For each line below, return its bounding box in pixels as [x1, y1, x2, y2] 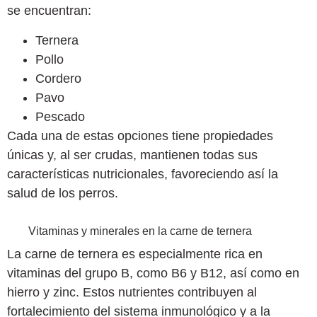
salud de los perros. [7, 185, 118, 200]
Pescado [35, 109, 85, 124]
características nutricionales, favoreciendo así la [7, 166, 278, 181]
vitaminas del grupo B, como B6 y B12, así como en [7, 265, 299, 280]
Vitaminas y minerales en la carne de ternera [28, 224, 252, 237]
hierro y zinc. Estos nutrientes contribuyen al [7, 284, 257, 299]
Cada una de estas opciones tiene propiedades [7, 128, 273, 143]
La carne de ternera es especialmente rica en [7, 246, 263, 261]
